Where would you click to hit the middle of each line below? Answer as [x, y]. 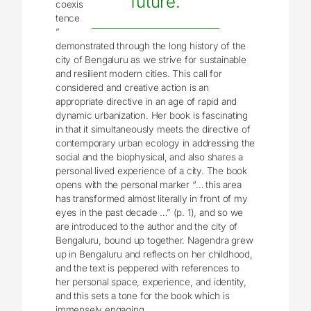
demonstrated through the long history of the [151, 46]
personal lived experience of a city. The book [152, 171]
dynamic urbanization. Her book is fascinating [152, 116]
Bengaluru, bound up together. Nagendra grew [154, 241]
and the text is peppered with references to [148, 268]
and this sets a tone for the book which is [143, 296]
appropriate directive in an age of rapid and [146, 102]
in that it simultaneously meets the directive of [153, 129]
